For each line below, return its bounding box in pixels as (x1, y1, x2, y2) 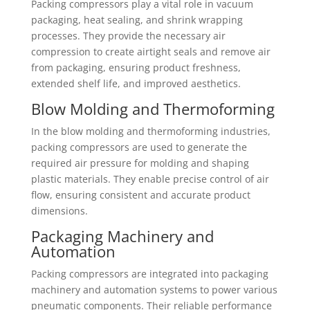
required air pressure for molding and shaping (30, 156, 249, 170)
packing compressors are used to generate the (30, 140, 247, 154)
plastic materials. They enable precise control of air (30, 172, 269, 185)
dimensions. (30, 204, 88, 217)
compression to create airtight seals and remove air (30, 45, 271, 58)
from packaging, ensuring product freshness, (30, 61, 241, 74)
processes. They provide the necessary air (30, 29, 226, 42)
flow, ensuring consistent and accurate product (30, 188, 250, 201)
